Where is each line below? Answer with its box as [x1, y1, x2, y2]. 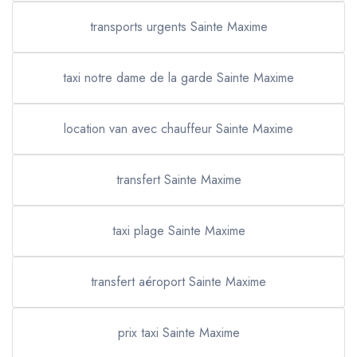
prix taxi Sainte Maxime [117, 324, 240, 342]
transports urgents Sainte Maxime [89, 18, 268, 36]
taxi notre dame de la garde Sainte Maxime [63, 69, 294, 87]
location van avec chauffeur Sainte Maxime [64, 120, 293, 138]
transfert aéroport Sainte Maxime [91, 273, 266, 291]
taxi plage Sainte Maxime [112, 222, 245, 240]
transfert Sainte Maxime [116, 171, 241, 189]
